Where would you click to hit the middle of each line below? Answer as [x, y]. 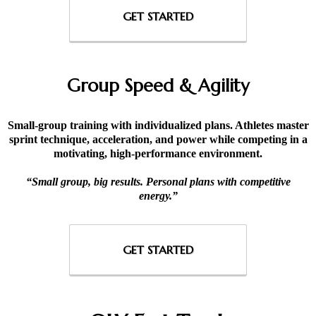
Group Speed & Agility [158, 86]
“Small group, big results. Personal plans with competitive [158, 182]
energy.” [158, 196]
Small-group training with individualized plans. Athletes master [158, 125]
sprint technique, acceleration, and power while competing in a [158, 139]
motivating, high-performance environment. [158, 153]
